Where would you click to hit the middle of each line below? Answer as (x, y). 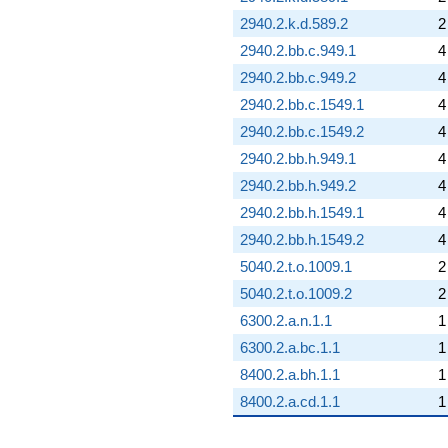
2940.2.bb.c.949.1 (297, 50)
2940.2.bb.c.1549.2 (301, 131)
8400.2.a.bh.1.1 (289, 374)
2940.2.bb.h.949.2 (297, 185)
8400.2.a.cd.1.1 (289, 401)
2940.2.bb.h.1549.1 (301, 212)
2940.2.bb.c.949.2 (297, 77)
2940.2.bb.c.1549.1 (301, 104)
